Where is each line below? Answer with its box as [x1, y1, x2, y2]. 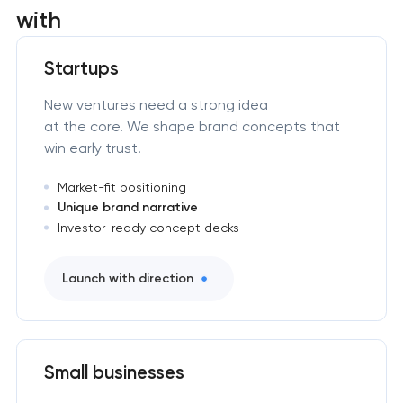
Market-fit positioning [57, 180, 186, 195]
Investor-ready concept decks [57, 220, 239, 236]
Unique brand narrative [57, 200, 198, 216]
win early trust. [43, 139, 141, 157]
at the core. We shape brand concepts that [43, 117, 340, 135]
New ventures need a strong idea [43, 95, 268, 113]
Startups [43, 57, 119, 79]
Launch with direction [61, 270, 193, 286]
